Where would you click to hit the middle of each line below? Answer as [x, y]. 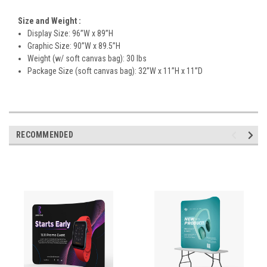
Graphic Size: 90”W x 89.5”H [74, 46]
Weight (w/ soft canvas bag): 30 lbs [87, 58]
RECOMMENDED [45, 134]
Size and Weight [48, 21]
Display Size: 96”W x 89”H [71, 33]
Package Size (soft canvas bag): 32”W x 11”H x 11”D [115, 71]
